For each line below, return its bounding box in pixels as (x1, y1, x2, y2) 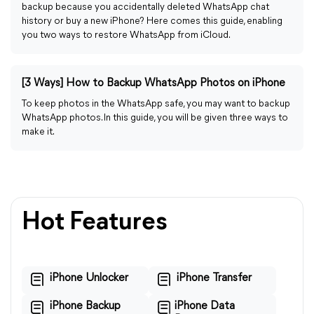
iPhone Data (175, 301, 235, 312)
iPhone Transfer (177, 273, 252, 284)
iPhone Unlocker (50, 273, 128, 284)
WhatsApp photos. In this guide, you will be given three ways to (22, 113, 288, 123)
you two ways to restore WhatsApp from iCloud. (22, 30, 231, 41)
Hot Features (22, 210, 168, 235)
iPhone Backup (50, 301, 121, 312)
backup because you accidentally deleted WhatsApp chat (22, 2, 269, 13)
